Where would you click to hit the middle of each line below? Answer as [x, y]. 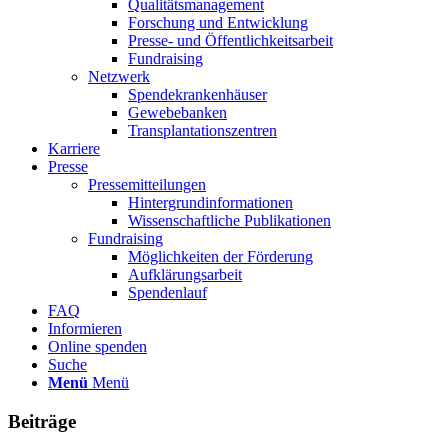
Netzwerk [119, 76]
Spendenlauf [167, 292]
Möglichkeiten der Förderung [220, 256]
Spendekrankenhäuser [197, 94]
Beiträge [42, 421]
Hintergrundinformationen [210, 202]
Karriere [74, 148]
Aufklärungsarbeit [185, 274]
